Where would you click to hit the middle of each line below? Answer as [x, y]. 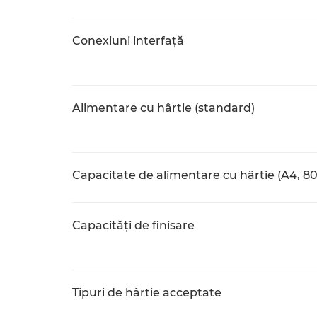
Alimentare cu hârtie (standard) [163, 108]
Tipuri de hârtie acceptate [147, 293]
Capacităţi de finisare [133, 225]
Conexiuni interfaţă [128, 41]
